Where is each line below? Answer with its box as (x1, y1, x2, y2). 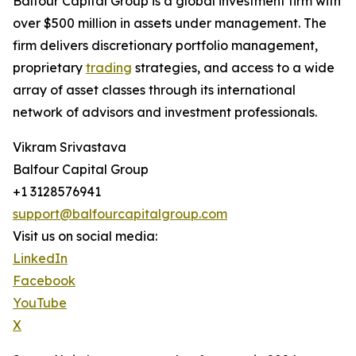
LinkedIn (13, 250, 68, 267)
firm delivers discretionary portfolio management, (13, 37, 318, 54)
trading (86, 60, 132, 76)
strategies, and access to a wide (132, 60, 335, 76)
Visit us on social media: (13, 228, 157, 245)
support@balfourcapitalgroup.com (13, 206, 227, 222)
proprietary (13, 60, 86, 76)
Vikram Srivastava (13, 139, 126, 156)
